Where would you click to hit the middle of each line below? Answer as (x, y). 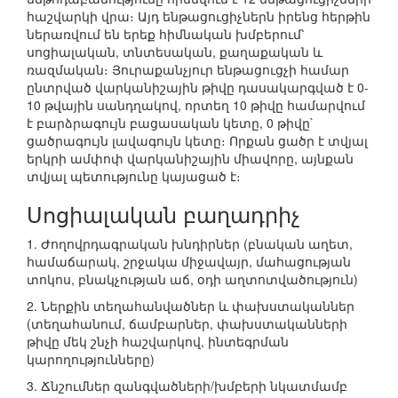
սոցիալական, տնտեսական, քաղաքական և (175, 52)
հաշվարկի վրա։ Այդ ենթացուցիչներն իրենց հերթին (199, 16)
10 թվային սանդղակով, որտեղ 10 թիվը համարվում (196, 105)
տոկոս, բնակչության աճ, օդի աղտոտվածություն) (192, 279)
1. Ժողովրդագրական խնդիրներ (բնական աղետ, (190, 244)
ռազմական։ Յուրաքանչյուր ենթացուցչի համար (188, 70)
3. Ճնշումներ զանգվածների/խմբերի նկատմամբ (187, 386)
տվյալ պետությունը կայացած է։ (134, 176)
